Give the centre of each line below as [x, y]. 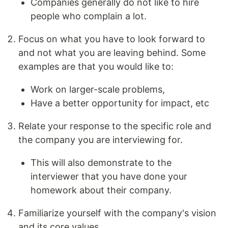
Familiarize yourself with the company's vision [117, 213]
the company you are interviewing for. [101, 140]
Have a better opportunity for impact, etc [120, 103]
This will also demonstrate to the [101, 163]
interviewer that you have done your [109, 177]
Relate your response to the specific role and [115, 126]
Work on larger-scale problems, [98, 90]
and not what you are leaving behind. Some [112, 53]
